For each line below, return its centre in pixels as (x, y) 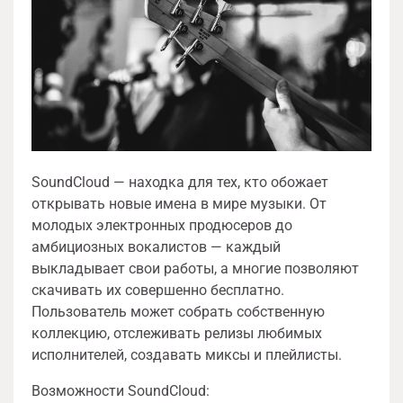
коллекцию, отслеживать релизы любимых (177, 333)
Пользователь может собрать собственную (178, 311)
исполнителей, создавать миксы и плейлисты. (187, 354)
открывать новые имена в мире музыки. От (179, 203)
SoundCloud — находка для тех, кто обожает (180, 182)
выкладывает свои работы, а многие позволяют (195, 268)
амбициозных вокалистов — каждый (156, 246)
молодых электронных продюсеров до (162, 225)
